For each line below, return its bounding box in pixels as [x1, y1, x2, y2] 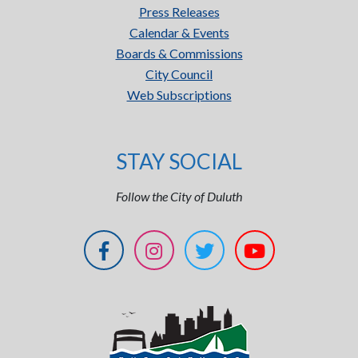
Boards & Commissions [115, 46, 243, 61]
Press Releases [138, 4, 220, 19]
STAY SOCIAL [116, 149, 242, 174]
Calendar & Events [129, 25, 229, 40]
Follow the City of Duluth [116, 189, 242, 204]
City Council [145, 66, 213, 82]
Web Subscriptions [126, 87, 232, 102]
